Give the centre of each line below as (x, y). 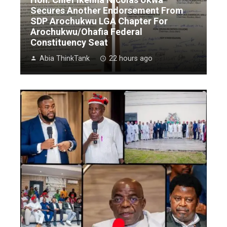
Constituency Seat (69, 42)
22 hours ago (131, 58)
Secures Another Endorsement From (107, 10)
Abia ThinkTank (65, 58)
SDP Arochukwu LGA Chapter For (99, 21)
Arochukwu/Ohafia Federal (86, 31)
